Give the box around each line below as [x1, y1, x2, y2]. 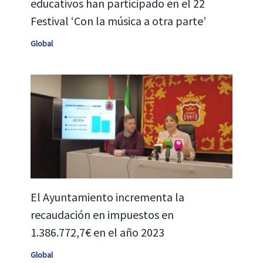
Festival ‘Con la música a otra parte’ [30, 13, 206, 28]
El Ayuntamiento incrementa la [30, 189, 184, 204]
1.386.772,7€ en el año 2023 [30, 224, 164, 240]
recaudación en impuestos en [30, 207, 174, 222]
